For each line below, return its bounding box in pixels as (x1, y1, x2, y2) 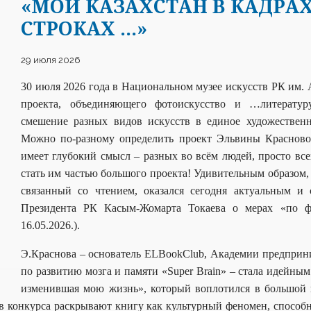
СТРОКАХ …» (21, 15, 147, 41)
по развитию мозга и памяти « (21, 264, 167, 277)
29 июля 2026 (21, 54, 81, 65)
